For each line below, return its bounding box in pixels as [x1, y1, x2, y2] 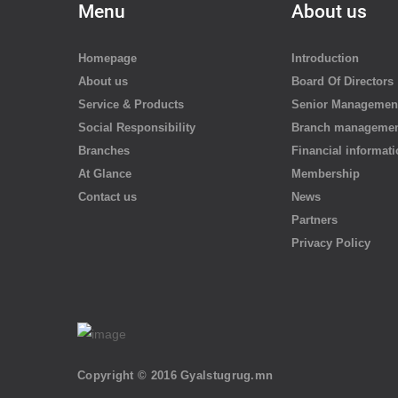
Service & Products [78, 98, 184, 112]
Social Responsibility [78, 121, 195, 135]
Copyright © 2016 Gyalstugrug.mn [77, 368, 274, 382]
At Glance [78, 167, 131, 181]
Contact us [78, 190, 137, 204]
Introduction [291, 52, 359, 66]
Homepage [78, 52, 137, 66]
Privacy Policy [291, 236, 370, 251]
